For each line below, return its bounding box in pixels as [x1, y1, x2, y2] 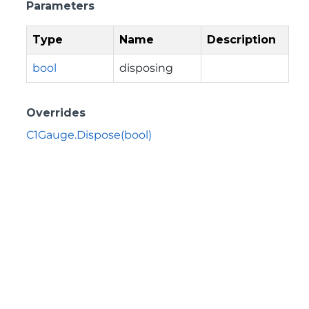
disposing [119, 61, 173, 74]
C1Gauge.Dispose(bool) [26, 128, 152, 141]
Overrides [26, 106, 86, 119]
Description [207, 32, 276, 46]
